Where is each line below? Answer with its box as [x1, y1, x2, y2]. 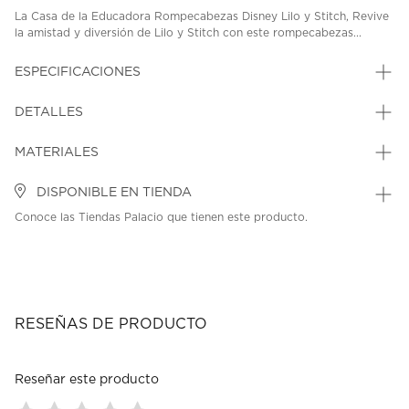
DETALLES [15, 106, 83, 120]
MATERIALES [15, 146, 99, 160]
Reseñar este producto [15, 373, 159, 387]
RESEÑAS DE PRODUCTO [15, 317, 207, 332]
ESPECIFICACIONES [15, 66, 141, 79]
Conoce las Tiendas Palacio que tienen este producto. [15, 212, 308, 224]
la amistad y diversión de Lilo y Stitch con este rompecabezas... [15, 27, 362, 39]
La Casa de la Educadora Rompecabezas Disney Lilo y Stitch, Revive [15, 11, 389, 23]
